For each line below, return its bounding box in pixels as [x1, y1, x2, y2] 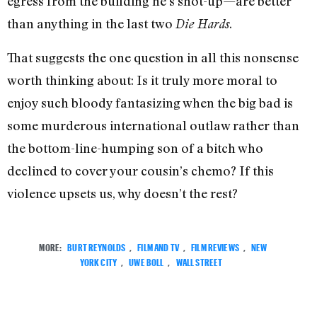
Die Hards [175, 16, 229, 32]
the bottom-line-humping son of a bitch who [7, 139, 263, 156]
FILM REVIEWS [191, 238, 239, 253]
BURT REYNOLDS [67, 238, 126, 253]
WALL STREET [175, 253, 223, 268]
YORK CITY [79, 253, 117, 268]
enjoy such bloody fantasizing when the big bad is [7, 94, 293, 110]
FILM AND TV [137, 238, 179, 253]
